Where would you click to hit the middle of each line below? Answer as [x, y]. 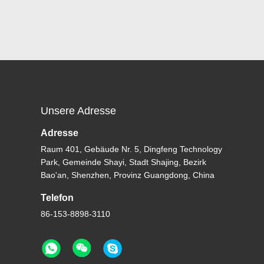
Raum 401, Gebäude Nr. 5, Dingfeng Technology [132, 149]
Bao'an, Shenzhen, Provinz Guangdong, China [128, 175]
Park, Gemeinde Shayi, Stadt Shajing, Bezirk [124, 162]
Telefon [57, 198]
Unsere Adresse [79, 111]
